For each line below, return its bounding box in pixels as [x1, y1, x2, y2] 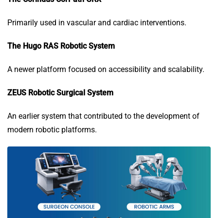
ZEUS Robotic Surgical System [7, 88, 113, 98]
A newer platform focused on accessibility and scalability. [7, 65, 204, 74]
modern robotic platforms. [7, 125, 97, 135]
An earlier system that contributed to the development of [7, 111, 200, 121]
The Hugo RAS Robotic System [7, 41, 115, 51]
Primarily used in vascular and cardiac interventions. [7, 18, 186, 28]
